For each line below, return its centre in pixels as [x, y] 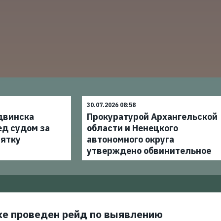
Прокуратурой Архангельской [152, 117]
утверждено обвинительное [149, 151]
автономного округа [130, 139]
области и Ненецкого [132, 128]
